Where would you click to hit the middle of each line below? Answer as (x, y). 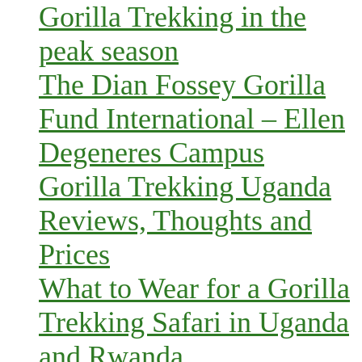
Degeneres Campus (152, 152)
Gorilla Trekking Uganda (185, 186)
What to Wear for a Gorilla (194, 288)
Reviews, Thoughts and (175, 220)
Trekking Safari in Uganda (194, 322)
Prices (74, 254)
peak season (109, 51)
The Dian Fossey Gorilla (182, 84)
